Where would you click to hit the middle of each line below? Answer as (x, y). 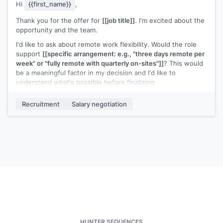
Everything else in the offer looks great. (78, 96)
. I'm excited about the (170, 20)
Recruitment (41, 104)
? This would (183, 63)
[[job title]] (118, 20)
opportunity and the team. (57, 30)
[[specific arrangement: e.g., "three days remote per (123, 54)
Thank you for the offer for (59, 20)
